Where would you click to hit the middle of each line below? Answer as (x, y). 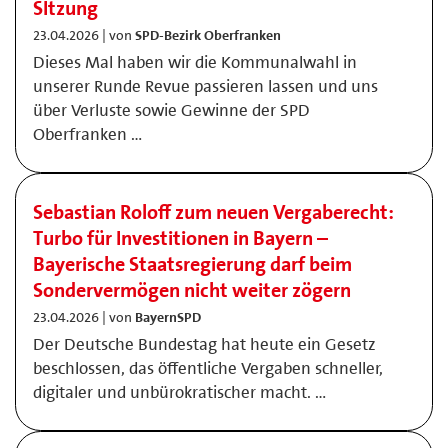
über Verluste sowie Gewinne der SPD (171, 110)
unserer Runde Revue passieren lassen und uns (205, 86)
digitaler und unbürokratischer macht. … (179, 392)
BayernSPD (168, 317)
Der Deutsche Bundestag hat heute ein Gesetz (204, 344)
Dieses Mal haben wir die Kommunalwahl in (195, 62)
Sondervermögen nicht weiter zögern (192, 290)
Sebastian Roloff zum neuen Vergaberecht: (213, 212)
